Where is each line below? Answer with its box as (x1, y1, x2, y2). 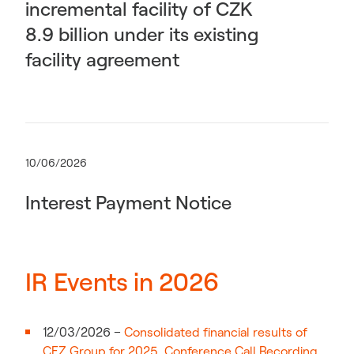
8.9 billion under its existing (25, 22, 258, 46)
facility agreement (25, 47, 179, 71)
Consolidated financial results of (124, 324, 307, 340)
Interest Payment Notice (25, 190, 232, 214)
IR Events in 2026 (25, 265, 219, 297)
